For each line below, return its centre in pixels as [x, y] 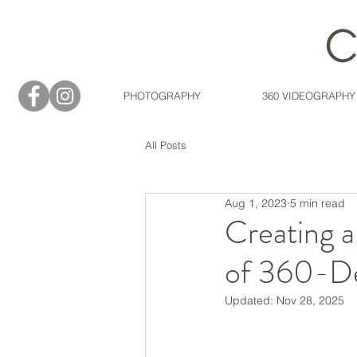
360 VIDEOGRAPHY [308, 96]
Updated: [251, 300]
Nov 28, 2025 [310, 300]
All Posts [166, 145]
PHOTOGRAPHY [162, 96]
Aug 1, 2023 [256, 203]
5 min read [318, 203]
